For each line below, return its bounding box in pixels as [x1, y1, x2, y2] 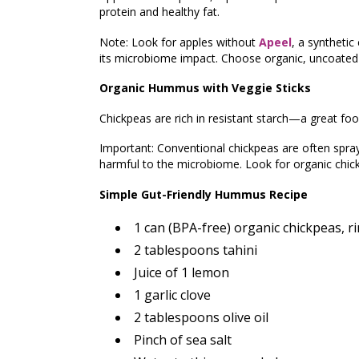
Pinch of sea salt [134, 331, 232, 349]
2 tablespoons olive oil [134, 309, 269, 327]
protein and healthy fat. [99, 4, 220, 20]
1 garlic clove [134, 286, 212, 305]
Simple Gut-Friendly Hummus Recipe [99, 186, 309, 202]
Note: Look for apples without [99, 34, 260, 50]
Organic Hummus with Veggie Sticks [99, 80, 312, 96]
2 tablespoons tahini [134, 241, 258, 260]
